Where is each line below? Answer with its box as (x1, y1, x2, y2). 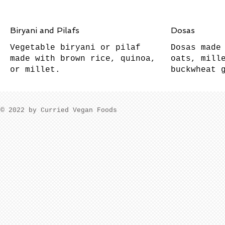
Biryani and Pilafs (10, 26, 79, 35)
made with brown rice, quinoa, (10, 54, 156, 63)
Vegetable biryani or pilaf (10, 43, 141, 52)
